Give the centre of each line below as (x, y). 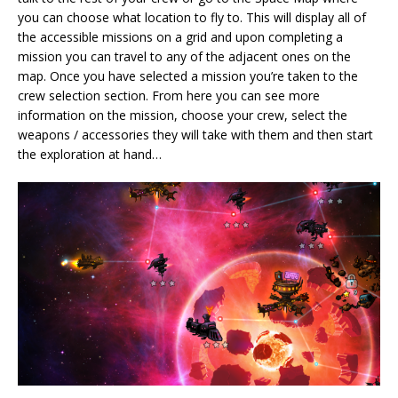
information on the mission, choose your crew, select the (183, 115)
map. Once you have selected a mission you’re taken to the (188, 76)
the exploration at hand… (90, 154)
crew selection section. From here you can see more (169, 95)
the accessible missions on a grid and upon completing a (180, 36)
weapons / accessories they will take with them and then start (195, 134)
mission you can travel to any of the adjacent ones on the (184, 56)
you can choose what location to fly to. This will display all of (192, 17)
